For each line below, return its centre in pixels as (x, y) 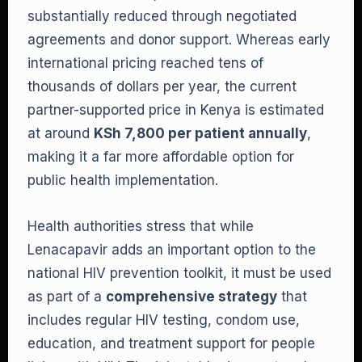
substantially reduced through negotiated (162, 16)
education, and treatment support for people (171, 343)
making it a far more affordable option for (161, 157)
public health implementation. (123, 180)
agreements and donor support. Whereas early (179, 40)
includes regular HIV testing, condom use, (164, 320)
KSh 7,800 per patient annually (200, 133)
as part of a (67, 297)
